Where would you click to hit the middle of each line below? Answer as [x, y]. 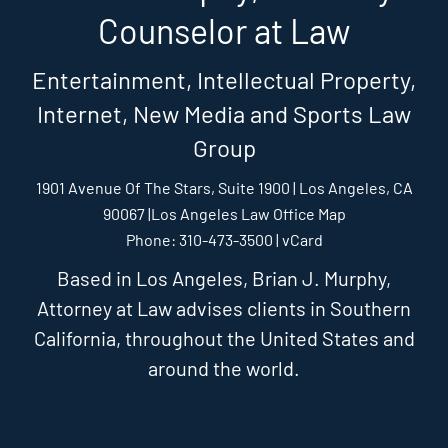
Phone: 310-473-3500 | [203, 239]
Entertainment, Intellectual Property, [224, 79]
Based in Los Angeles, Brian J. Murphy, [224, 278]
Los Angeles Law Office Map [248, 213]
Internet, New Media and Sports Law [224, 113]
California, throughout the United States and [224, 338]
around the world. [224, 368]
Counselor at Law [224, 30]
